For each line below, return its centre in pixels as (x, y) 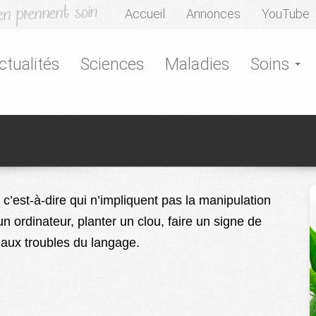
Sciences (112, 64)
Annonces (213, 14)
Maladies (197, 64)
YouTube (286, 14)
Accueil (145, 14)
